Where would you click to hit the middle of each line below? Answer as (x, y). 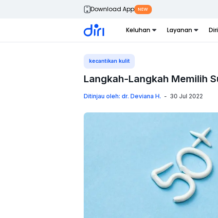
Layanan (180, 30)
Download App (112, 9)
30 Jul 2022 (186, 96)
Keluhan (138, 30)
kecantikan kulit (109, 61)
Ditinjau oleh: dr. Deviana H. (122, 96)
